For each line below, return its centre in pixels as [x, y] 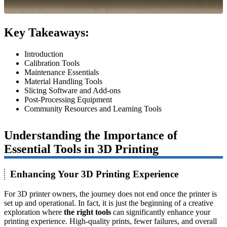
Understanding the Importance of [91, 135]
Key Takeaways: [47, 33]
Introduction [44, 54]
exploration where [34, 212]
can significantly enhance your [161, 212]
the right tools [87, 212]
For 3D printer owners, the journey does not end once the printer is [110, 194]
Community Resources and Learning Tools [93, 108]
